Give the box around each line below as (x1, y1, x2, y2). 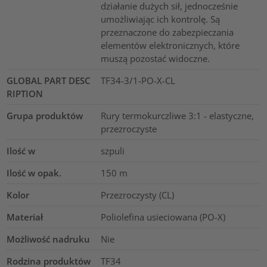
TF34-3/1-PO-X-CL (100, 74, 175, 86)
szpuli (100, 144, 125, 157)
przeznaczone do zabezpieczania (100, 26, 234, 38)
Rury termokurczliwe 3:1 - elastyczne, (100, 109, 254, 122)
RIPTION (7, 87, 44, 100)
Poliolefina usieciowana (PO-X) (100, 210, 225, 223)
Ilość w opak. (7, 166, 62, 179)
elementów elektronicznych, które (100, 39, 240, 51)
